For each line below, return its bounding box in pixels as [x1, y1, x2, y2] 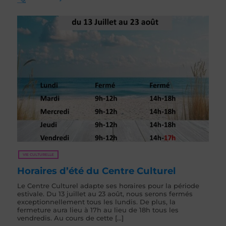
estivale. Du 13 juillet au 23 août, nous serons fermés [17, 190, 193, 198]
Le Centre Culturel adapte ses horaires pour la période [17, 182, 199, 190]
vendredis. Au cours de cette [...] [17, 214, 124, 222]
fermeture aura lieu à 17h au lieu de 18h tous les [17, 206, 179, 214]
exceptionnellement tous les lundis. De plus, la [17, 198, 176, 206]
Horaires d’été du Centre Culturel [17, 165, 176, 177]
